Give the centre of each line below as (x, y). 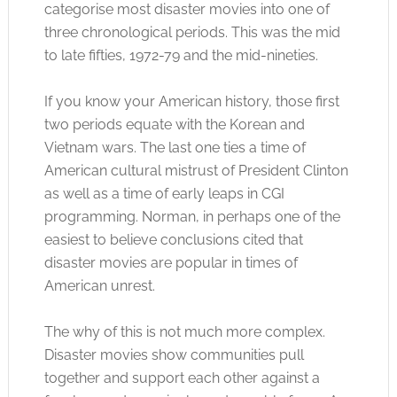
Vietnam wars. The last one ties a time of (175, 148)
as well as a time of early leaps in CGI (164, 194)
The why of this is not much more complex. (184, 332)
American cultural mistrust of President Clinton (196, 171)
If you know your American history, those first (191, 101)
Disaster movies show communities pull (174, 355)
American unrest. (99, 286)
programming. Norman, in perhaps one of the (192, 217)
